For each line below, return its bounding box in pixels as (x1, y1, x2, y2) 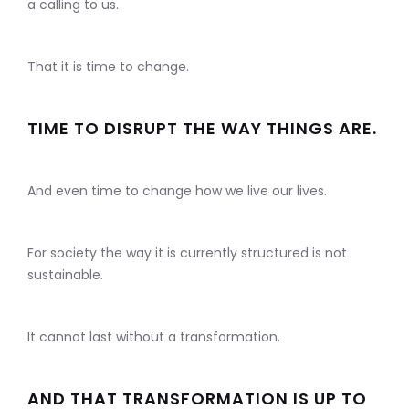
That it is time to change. (27, 58, 189, 77)
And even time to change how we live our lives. (27, 182, 327, 201)
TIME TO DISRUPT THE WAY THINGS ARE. (27, 117, 377, 141)
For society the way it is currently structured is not (27, 244, 347, 263)
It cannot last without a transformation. (27, 328, 280, 347)
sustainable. (27, 266, 103, 285)
